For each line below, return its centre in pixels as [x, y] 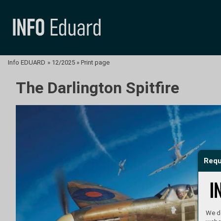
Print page [95, 62]
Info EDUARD [27, 62]
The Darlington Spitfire [97, 88]
